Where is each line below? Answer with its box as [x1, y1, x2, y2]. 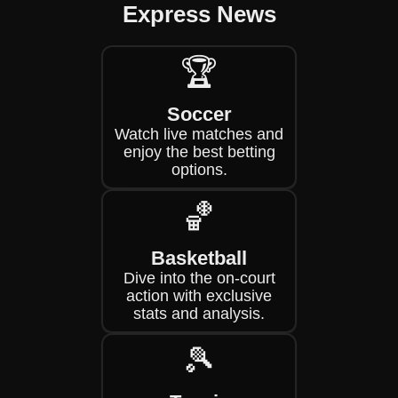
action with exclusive [126, 287, 272, 305]
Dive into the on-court [123, 269, 275, 287]
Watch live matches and [115, 125, 283, 143]
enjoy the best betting [123, 143, 275, 161]
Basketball [151, 247, 247, 269]
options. [171, 161, 227, 179]
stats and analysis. [133, 305, 265, 322]
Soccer [166, 103, 232, 125]
